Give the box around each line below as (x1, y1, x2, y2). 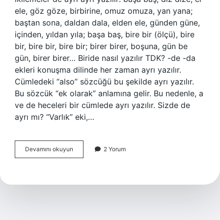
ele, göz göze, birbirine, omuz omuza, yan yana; (15, 6, 192, 16)
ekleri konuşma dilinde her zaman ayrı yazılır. (15, 65, 181, 75)
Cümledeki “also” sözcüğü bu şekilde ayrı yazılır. (15, 77, 194, 86)
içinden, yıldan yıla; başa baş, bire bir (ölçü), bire (15, 29, 194, 39)
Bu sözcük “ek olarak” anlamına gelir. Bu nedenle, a (15, 88, 203, 98)
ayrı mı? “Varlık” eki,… (15, 112, 94, 122)
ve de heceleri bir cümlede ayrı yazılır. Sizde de (15, 100, 190, 110)
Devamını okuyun (25, 145, 73, 153)
